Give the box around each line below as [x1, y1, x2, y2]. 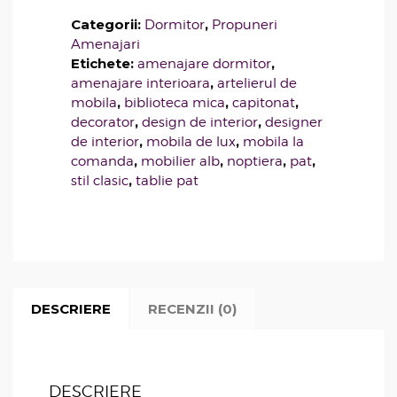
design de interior [142, 114, 258, 131]
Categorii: [71, 16, 144, 34]
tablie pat [136, 173, 198, 190]
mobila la [243, 134, 304, 151]
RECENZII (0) [148, 300, 237, 318]
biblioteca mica [124, 95, 225, 112]
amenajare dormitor [137, 56, 271, 73]
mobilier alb [141, 153, 220, 170]
